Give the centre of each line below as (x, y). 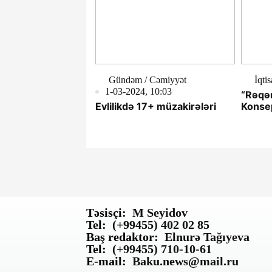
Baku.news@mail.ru (185, 261)
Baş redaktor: (122, 237)
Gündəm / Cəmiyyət (148, 80)
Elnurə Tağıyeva (207, 237)
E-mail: (106, 261)
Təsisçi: (106, 213)
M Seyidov (160, 213)
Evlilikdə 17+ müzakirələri (156, 107)
